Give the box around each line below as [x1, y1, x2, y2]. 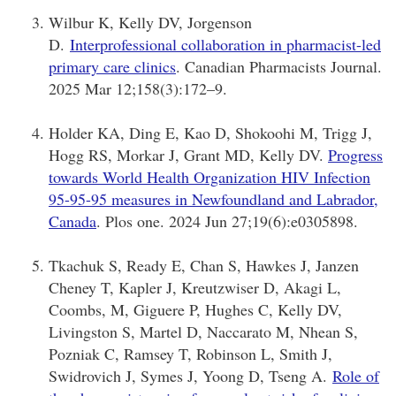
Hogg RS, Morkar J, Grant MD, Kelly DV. [49, 143, 328, 165]
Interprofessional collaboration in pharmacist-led [70, 33, 381, 55]
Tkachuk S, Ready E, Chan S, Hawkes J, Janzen [49, 254, 359, 276]
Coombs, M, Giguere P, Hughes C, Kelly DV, [49, 298, 342, 320]
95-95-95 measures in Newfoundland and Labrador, [49, 187, 378, 209]
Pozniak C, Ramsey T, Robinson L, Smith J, [49, 342, 332, 364]
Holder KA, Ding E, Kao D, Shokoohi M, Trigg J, [49, 121, 372, 143]
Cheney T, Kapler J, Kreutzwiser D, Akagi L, [49, 276, 341, 298]
